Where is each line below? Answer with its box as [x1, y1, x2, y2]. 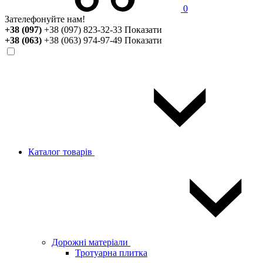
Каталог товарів [28, 147, 95, 157]
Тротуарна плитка [75, 248, 147, 258]
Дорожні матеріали [52, 237, 130, 247]
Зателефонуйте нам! [5, 14, 85, 24]
